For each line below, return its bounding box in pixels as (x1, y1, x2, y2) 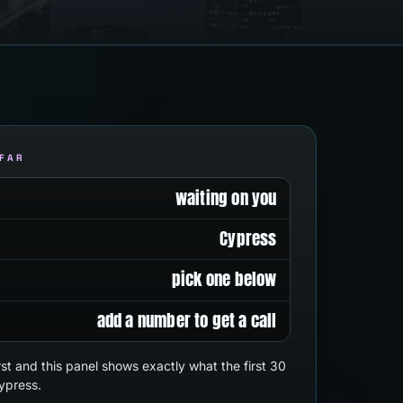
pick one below (171, 266, 277, 292)
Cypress (219, 225, 277, 251)
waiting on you (175, 184, 277, 210)
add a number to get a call (96, 307, 277, 333)
